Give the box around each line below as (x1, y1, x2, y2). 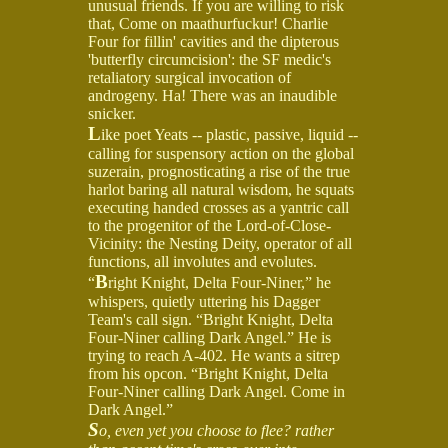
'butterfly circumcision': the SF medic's (88, 50, 331, 68)
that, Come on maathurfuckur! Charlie (88, 14, 328, 32)
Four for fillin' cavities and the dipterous (88, 32, 339, 50)
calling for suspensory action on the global (88, 144, 354, 162)
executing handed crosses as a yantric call (88, 198, 349, 216)
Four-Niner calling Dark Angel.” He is (88, 328, 331, 346)
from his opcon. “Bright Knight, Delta (88, 364, 328, 382)
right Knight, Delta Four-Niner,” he (108, 273, 331, 291)
